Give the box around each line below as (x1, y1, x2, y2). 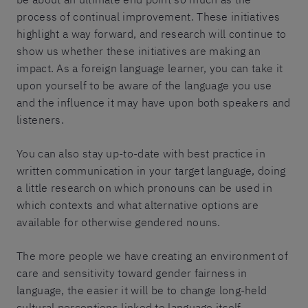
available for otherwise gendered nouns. (16, 214, 221, 229)
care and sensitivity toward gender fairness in (16, 265, 247, 280)
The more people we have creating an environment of (16, 248, 288, 263)
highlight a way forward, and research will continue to (16, 26, 287, 41)
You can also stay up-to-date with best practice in (16, 146, 265, 160)
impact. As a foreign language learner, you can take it (16, 60, 283, 75)
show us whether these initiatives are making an (16, 43, 261, 58)
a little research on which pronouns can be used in (16, 180, 272, 195)
